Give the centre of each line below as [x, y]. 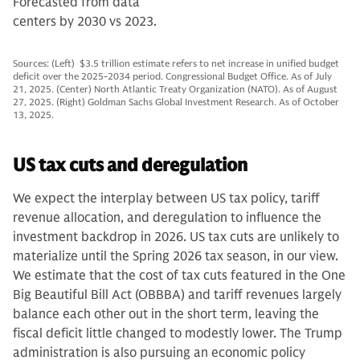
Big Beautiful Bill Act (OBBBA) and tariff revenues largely [177, 295]
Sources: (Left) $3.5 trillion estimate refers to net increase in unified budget [176, 63]
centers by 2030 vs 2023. [85, 21]
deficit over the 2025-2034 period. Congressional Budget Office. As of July [172, 76]
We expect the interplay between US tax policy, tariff [166, 198]
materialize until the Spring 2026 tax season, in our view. [176, 256]
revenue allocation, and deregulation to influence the [167, 217]
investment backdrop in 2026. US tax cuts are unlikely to [176, 237]
